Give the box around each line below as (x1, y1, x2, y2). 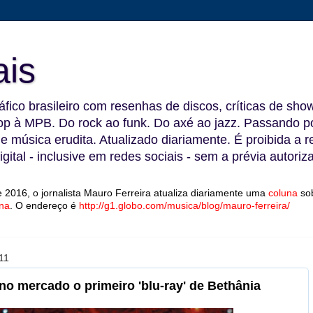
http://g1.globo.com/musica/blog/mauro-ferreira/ (79, 200, 290, 211)
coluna (268, 187, 298, 198)
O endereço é (15, 200, 79, 211)
